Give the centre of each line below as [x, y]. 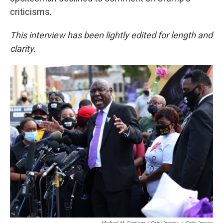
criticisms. [31, 12]
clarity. [23, 49]
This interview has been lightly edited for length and [111, 35]
